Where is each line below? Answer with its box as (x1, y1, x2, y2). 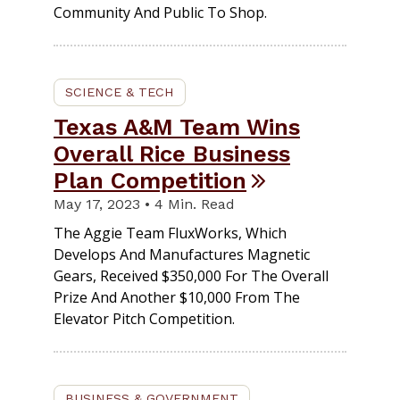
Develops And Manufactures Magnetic (54, 244, 310, 264)
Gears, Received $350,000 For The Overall (54, 265, 329, 286)
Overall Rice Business (54, 139, 290, 167)
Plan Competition (54, 166, 246, 194)
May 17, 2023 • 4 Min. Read (54, 195, 235, 212)
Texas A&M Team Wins (54, 112, 300, 140)
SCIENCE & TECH (65, 84, 174, 99)
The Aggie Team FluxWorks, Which (54, 222, 287, 243)
